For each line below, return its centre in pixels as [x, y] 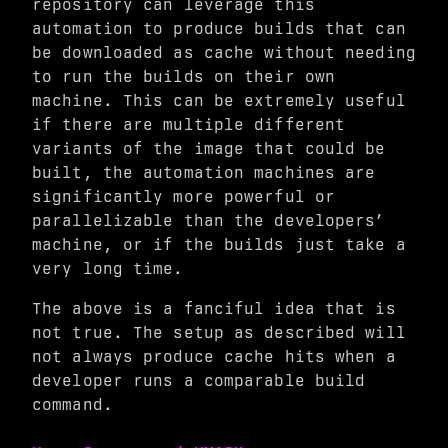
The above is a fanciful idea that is [214, 308]
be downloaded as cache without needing [224, 52]
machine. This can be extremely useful [219, 100]
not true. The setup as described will [219, 332]
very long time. [108, 268]
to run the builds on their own [184, 76]
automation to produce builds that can [219, 28]
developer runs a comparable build [199, 380]
